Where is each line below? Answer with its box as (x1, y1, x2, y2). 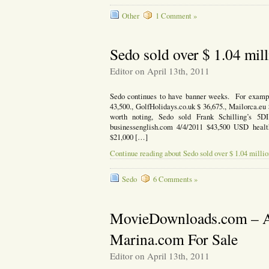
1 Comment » (155, 10, 197, 21)
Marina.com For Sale (109, 228, 238, 249)
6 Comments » (153, 174, 198, 185)
